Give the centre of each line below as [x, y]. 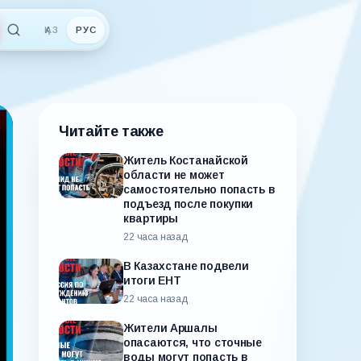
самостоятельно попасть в [199, 189]
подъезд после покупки [189, 204]
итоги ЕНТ [152, 280]
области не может [174, 175]
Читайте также [111, 131]
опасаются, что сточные [193, 342]
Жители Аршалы [170, 328]
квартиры [151, 218]
